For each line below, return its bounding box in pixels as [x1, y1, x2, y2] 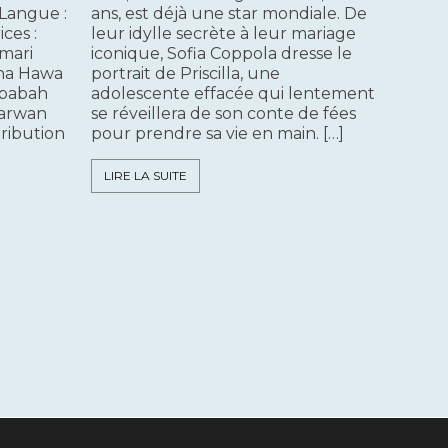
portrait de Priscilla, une [91, 64, 280, 84]
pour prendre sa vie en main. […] [91, 124, 344, 144]
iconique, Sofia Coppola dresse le [91, 44, 352, 64]
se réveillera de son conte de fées [91, 104, 356, 124]
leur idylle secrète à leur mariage [91, 24, 356, 44]
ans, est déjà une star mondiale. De [91, 4, 367, 24]
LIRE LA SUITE [104, 168, 187, 184]
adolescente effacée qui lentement [91, 84, 375, 104]
